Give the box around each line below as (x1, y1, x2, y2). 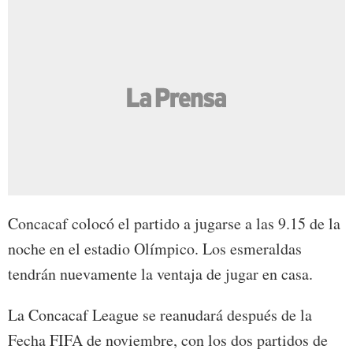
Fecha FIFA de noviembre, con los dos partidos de (8, 329, 328, 351)
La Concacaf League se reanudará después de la (8, 303, 312, 325)
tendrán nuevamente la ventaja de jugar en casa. (8, 262, 313, 284)
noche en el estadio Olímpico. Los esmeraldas (8, 237, 302, 259)
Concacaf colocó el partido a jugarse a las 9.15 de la (8, 212, 340, 234)
